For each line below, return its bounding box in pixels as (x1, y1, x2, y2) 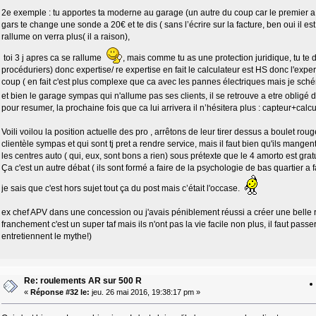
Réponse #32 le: (30, 288, 90, 297)
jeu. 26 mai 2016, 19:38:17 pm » (89, 288, 200, 297)
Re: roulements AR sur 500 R (23, 276, 142, 286)
